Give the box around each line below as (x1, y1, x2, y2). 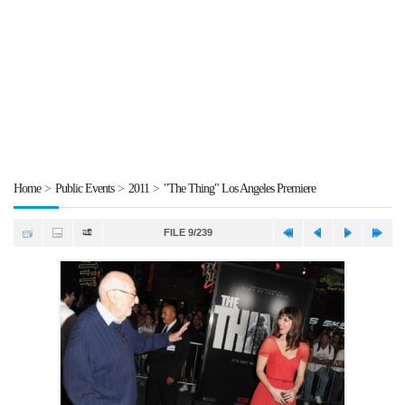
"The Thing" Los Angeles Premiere (163, 182, 316, 195)
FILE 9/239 (163, 227, 212, 238)
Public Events (54, 182, 114, 195)
